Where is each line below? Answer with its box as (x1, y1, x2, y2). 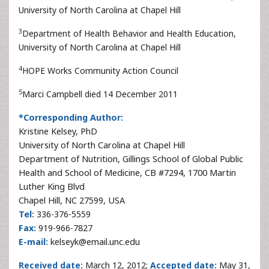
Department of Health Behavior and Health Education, (22, 28, 236, 39)
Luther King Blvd (19, 181, 85, 192)
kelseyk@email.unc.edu (48, 236, 140, 247)
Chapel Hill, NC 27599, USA (19, 195, 125, 206)
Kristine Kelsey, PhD (19, 125, 97, 137)
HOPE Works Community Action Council (22, 65, 178, 76)
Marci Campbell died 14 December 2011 (22, 88, 178, 100)
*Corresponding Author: (19, 112, 123, 123)
